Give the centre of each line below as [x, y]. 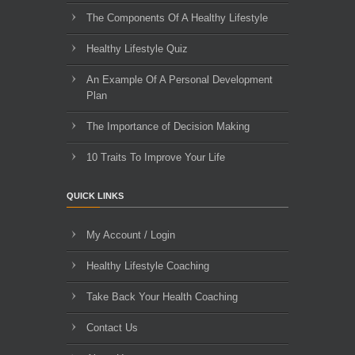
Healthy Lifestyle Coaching [148, 266]
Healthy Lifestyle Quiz [137, 49]
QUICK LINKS [95, 196]
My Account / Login [131, 235]
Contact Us [112, 328]
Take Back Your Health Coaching [162, 297]
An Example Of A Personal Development [179, 80]
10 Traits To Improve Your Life [156, 158]
